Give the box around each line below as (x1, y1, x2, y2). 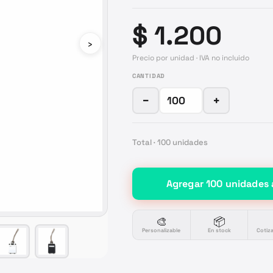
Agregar (166, 177, 207, 190)
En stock (207, 227, 231, 234)
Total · (132, 136, 157, 147)
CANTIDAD (132, 72, 166, 80)
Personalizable (142, 227, 181, 234)
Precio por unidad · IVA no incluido (132, 53, 249, 63)
